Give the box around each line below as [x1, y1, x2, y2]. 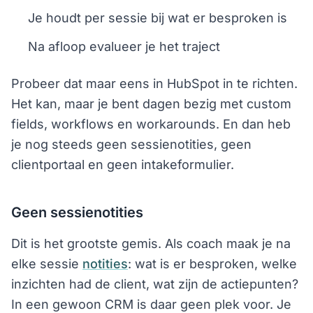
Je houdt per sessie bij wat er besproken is [28, 10, 287, 25]
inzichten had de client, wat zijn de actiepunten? [11, 276, 298, 291]
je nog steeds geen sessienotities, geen [11, 136, 252, 152]
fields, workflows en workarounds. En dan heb [11, 116, 291, 131]
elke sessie [11, 256, 82, 271]
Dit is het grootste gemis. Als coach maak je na [11, 235, 291, 251]
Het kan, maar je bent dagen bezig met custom [11, 96, 291, 111]
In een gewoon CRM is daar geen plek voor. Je [11, 296, 291, 312]
